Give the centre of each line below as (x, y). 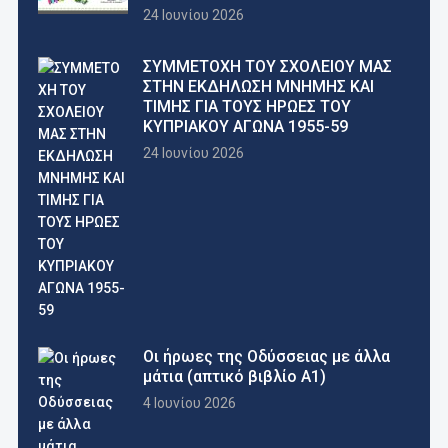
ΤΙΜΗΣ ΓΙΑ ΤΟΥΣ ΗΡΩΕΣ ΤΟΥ (246, 106)
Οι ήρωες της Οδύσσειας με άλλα (266, 356)
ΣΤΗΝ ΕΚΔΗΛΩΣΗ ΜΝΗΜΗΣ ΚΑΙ (258, 86)
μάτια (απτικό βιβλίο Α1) (234, 376)
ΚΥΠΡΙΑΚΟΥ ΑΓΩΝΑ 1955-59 (245, 126)
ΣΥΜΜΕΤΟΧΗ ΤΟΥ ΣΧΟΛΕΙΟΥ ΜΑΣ (267, 66)
